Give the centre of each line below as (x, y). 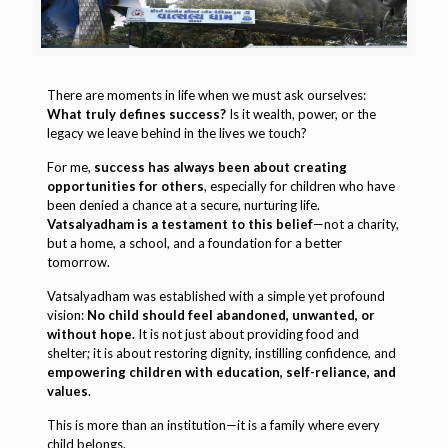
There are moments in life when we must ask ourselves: (206, 94)
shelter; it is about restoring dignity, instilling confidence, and (221, 352)
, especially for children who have (299, 185)
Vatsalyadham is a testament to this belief (179, 223)
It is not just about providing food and (246, 333)
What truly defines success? (136, 113)
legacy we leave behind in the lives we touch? (176, 132)
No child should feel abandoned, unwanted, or (230, 314)
